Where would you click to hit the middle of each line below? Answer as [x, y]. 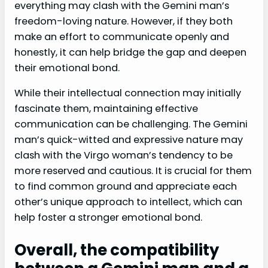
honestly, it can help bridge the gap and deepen [130, 52]
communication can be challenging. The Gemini [131, 124]
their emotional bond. [67, 68]
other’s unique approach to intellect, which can [128, 202]
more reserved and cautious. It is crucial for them [133, 170]
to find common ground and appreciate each [126, 186]
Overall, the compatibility [117, 250]
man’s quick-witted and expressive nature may [129, 139]
